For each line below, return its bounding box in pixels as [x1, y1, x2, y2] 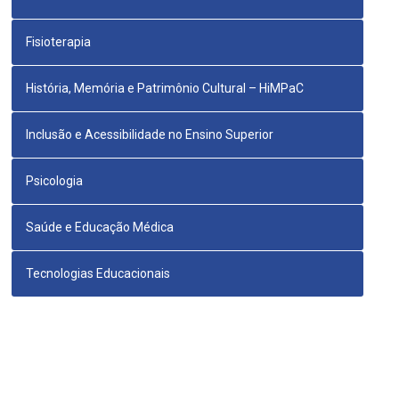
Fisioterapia [26, 35, 92, 50]
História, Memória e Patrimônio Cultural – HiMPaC [26, 81, 305, 96]
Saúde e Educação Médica [26, 220, 175, 235]
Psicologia [26, 174, 84, 189]
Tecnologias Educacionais [26, 266, 171, 281]
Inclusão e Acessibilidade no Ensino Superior [26, 127, 274, 142]
